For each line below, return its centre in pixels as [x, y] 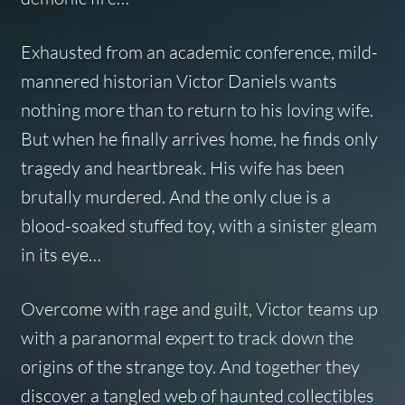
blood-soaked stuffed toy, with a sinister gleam [198, 225]
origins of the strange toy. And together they [190, 367]
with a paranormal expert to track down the [187, 338]
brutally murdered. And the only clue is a [175, 196]
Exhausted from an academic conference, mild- [199, 52]
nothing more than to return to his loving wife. [197, 109]
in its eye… [61, 254]
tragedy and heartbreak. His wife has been [182, 167]
